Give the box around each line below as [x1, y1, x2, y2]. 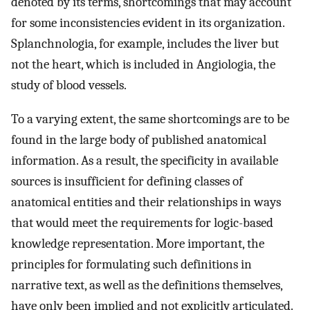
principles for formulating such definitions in [11, 256, 252, 272]
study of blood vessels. [11, 77, 127, 93]
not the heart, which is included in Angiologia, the [11, 57, 275, 73]
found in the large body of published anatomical [11, 131, 266, 147]
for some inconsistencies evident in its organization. [11, 15, 284, 31]
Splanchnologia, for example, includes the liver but [11, 36, 279, 52]
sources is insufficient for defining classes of [11, 173, 243, 189]
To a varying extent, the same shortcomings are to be [11, 111, 289, 127]
